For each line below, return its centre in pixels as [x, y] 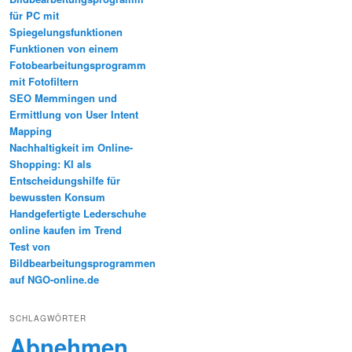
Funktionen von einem [64, 48]
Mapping [31, 130]
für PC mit [34, 15]
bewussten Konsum [57, 196]
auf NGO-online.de [54, 279]
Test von [30, 246]
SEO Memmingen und [63, 97]
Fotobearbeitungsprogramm [78, 64]
